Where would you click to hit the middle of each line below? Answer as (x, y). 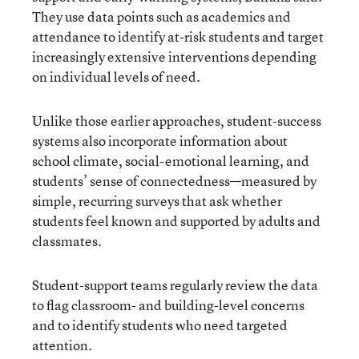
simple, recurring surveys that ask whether (157, 200)
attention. (62, 345)
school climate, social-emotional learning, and (171, 160)
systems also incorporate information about (160, 140)
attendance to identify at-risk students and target (178, 36)
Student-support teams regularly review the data (175, 284)
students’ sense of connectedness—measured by (174, 180)
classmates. (67, 240)
